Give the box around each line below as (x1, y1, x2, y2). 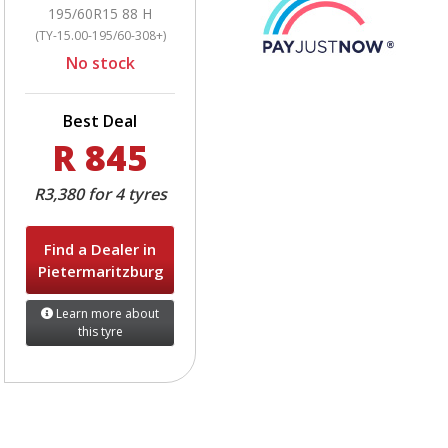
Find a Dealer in (44, 238, 156, 259)
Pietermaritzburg (38, 260, 164, 281)
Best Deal (63, 109, 137, 132)
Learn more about (53, 304, 159, 322)
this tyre (77, 322, 123, 340)
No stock (65, 51, 135, 74)
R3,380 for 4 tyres (33, 182, 167, 205)
